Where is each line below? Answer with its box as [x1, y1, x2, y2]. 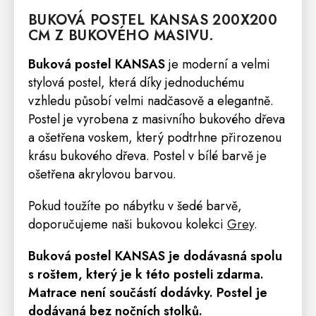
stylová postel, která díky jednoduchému [28, 73, 244, 92]
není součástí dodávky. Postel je [77, 284, 267, 303]
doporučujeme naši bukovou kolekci [28, 215, 227, 234]
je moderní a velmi [165, 55, 270, 74]
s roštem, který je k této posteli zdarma [28, 265, 260, 284]
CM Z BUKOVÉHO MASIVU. [28, 25, 214, 46]
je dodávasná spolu [169, 247, 282, 266]
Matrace [28, 284, 77, 303]
